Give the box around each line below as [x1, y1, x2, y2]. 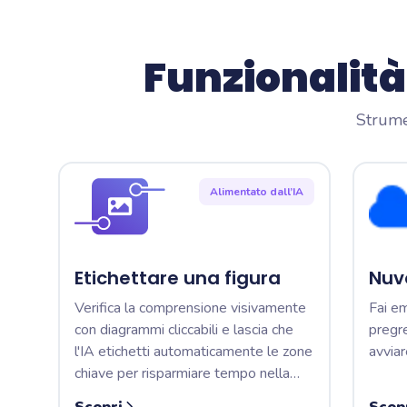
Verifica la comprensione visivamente [74, 298, 306, 318]
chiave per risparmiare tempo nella [74, 363, 290, 383]
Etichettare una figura [74, 265, 281, 291]
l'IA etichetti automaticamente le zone [74, 342, 313, 362]
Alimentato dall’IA [210, 184, 303, 199]
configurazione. [74, 385, 167, 405]
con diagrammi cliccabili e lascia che [74, 320, 293, 340]
